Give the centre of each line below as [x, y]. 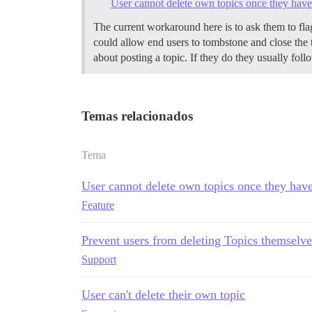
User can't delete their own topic [163, 294]
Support [99, 259]
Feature [98, 205]
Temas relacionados [137, 116]
